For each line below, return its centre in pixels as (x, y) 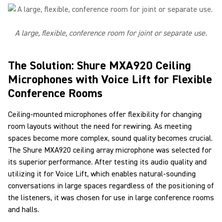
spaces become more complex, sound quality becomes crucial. (110, 138)
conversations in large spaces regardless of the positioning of (111, 186)
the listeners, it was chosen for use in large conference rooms (111, 198)
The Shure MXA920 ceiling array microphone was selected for (110, 150)
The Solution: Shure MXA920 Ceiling (99, 66)
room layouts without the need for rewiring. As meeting (100, 126)
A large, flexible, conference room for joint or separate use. (111, 33)
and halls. (24, 210)
